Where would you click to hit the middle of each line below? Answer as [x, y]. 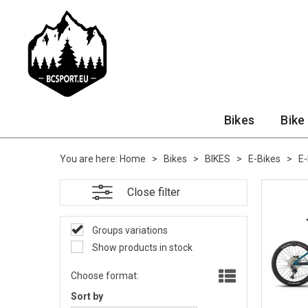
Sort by [87, 296]
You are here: [89, 159]
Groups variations [129, 230]
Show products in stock [141, 247]
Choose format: [105, 276]
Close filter [153, 192]
